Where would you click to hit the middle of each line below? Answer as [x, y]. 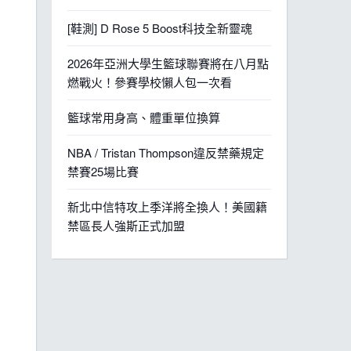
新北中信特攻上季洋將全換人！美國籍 [167, 206]
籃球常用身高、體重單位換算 [144, 117]
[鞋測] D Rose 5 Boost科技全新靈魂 [160, 28]
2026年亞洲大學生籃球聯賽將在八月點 [168, 63]
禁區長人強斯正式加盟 [126, 225]
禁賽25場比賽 [103, 171]
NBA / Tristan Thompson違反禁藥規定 [166, 152]
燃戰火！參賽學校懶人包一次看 [150, 82]
